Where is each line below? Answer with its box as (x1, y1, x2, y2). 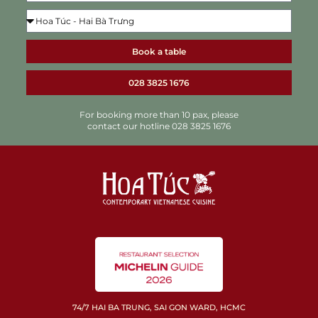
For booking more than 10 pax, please (79, 109, 238, 121)
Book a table (132, 45, 186, 57)
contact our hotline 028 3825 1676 (87, 121, 231, 132)
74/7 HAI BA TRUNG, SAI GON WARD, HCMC (72, 302, 246, 312)
